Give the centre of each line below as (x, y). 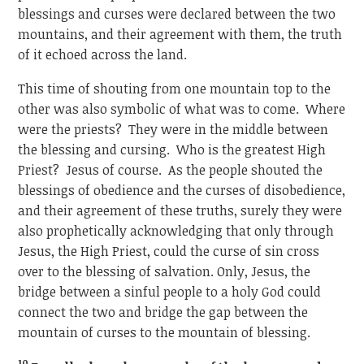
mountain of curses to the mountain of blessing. (165, 333)
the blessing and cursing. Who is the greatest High (172, 150)
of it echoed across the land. (103, 54)
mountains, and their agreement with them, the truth (180, 34)
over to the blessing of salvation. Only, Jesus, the (165, 272)
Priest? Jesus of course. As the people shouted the (171, 170)
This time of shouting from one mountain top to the (175, 89)
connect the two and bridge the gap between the (163, 312)
